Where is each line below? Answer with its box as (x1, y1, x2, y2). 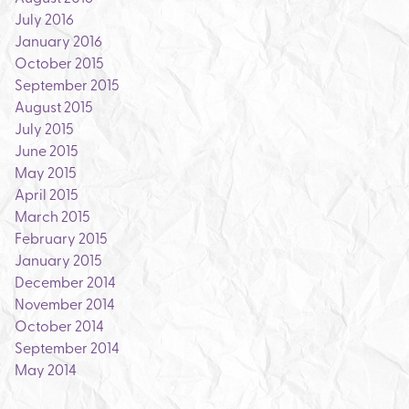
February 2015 (15, 227, 108, 247)
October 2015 (15, 52, 104, 72)
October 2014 (15, 315, 104, 335)
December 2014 (15, 271, 116, 291)
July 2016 (15, 8, 74, 28)
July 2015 (15, 118, 74, 138)
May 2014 (15, 359, 77, 379)
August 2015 (15, 96, 93, 116)
